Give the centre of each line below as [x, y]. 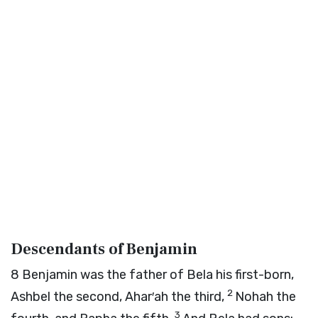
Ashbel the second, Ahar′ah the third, [119, 297]
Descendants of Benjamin [104, 249]
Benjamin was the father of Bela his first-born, [158, 275]
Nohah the [265, 297]
